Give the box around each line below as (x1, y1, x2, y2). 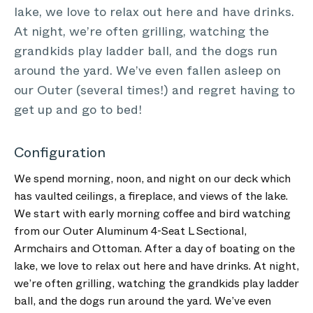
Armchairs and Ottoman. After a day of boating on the (14, 240, 295, 256)
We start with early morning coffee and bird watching (14, 205, 291, 221)
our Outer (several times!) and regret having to (14, 81, 295, 99)
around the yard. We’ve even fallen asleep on (14, 61, 281, 80)
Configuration (14, 143, 105, 163)
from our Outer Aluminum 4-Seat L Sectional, (14, 223, 247, 239)
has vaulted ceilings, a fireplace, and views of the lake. (14, 188, 288, 204)
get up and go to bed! (14, 101, 142, 119)
